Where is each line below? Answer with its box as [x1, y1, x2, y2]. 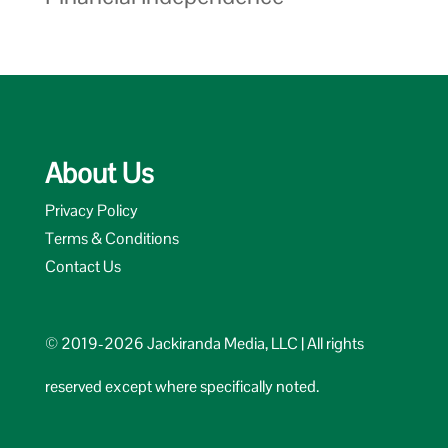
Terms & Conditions [44, 228, 179, 250]
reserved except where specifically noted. [44, 376, 319, 398]
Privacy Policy [44, 200, 138, 222]
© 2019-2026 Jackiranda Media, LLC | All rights [44, 333, 364, 355]
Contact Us [44, 256, 121, 278]
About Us [44, 155, 154, 192]
